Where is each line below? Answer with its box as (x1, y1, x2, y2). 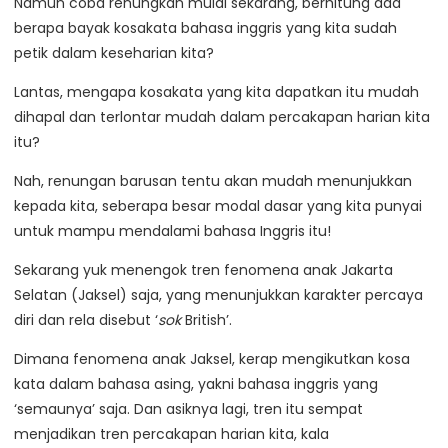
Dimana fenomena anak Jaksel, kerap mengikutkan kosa (14, 349, 410, 369)
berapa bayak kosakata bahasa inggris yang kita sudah (14, 18, 397, 38)
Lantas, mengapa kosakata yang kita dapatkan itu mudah (14, 82, 419, 102)
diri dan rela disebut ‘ (14, 310, 158, 330)
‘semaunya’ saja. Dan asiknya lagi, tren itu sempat (14, 399, 363, 419)
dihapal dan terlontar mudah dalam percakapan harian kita (14, 107, 430, 127)
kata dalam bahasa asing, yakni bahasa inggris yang (14, 374, 378, 394)
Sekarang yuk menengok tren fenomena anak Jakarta (14, 260, 393, 280)
